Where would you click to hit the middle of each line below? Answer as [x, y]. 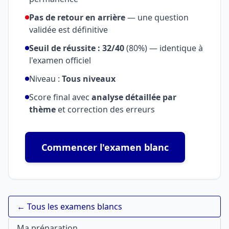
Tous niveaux [89, 79]
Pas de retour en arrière [77, 17]
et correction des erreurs [105, 109]
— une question [157, 17]
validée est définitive [68, 30]
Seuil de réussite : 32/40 [77, 48]
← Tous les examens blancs [70, 207]
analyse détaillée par [134, 97]
